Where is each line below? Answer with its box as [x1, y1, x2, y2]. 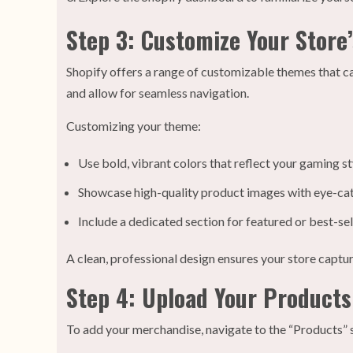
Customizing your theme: [66, 118, 201, 134]
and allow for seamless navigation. [66, 85, 249, 101]
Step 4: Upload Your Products [66, 280, 351, 316]
